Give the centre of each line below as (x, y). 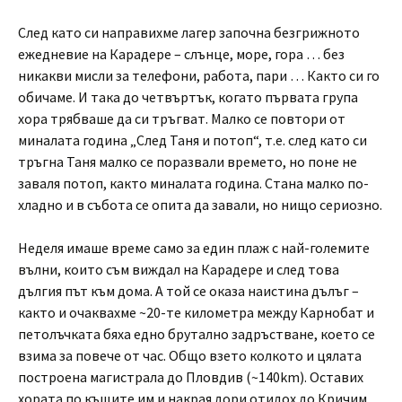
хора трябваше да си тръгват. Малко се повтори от (182, 118)
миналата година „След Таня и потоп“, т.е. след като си (192, 140)
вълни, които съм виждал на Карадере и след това (179, 269)
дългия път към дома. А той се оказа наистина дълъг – (188, 291)
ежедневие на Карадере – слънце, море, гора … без (181, 54)
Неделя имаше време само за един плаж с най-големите (194, 248)
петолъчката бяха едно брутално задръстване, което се (197, 334)
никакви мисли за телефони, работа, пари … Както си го (199, 75)
